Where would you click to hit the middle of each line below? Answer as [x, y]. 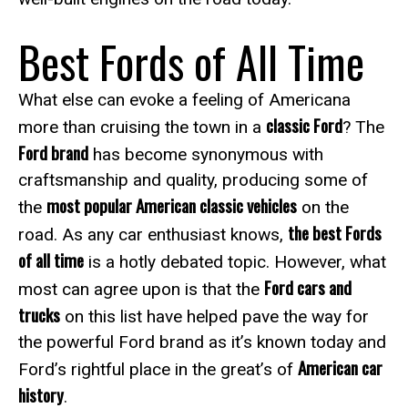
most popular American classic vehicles [172, 205]
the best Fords [335, 232]
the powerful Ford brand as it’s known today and [202, 342]
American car [340, 367]
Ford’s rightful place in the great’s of [158, 369]
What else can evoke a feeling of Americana [184, 99]
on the [323, 207]
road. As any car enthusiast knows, [153, 234]
